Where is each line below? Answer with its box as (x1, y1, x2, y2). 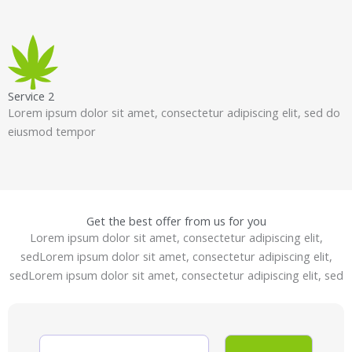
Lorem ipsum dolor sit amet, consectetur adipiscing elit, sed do (8, 104, 340, 120)
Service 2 (8, 87, 54, 104)
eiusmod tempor (8, 123, 96, 139)
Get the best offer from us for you (86, 213, 266, 229)
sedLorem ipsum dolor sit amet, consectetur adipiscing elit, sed (9, 267, 343, 284)
